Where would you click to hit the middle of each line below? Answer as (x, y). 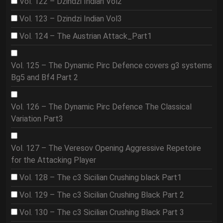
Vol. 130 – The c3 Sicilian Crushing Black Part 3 (102, 212)
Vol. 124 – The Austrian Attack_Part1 (86, 36)
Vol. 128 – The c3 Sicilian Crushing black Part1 (101, 177)
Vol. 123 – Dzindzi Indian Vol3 (71, 19)
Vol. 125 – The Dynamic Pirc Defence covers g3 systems (111, 65)
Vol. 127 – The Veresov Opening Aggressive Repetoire (106, 148)
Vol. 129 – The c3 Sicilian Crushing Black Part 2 (102, 195)
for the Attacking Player (54, 160)
